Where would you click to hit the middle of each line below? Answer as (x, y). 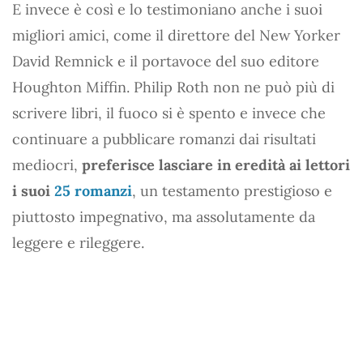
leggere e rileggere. (78, 242)
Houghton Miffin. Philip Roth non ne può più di (173, 87)
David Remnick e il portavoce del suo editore (166, 61)
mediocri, (47, 164)
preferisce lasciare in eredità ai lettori (216, 164)
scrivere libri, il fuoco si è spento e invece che (169, 113)
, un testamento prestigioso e (232, 190)
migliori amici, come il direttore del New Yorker (176, 35)
